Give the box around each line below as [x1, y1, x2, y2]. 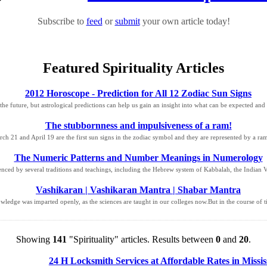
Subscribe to [37, 16, 86, 27]
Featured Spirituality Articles [43, 60, 224, 76]
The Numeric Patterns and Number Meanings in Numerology [14, 152, 263, 163]
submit [114, 16, 140, 27]
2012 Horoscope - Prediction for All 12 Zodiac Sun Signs [25, 88, 252, 98]
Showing [16, 234, 52, 244]
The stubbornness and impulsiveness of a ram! [45, 120, 232, 131]
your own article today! [139, 16, 230, 27]
